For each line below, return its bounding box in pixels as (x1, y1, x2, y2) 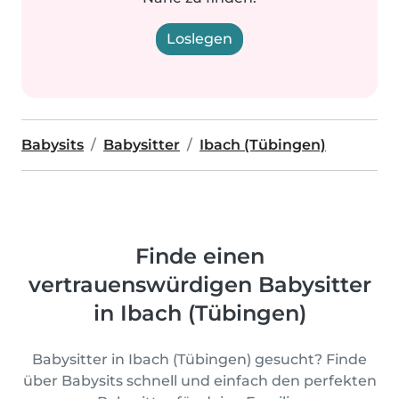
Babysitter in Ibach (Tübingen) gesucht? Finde (32, 351, 367, 368)
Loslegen (167, 30, 232, 47)
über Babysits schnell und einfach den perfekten (22, 372, 377, 389)
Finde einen (134, 243, 265, 269)
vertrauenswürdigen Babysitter (28, 272, 371, 297)
